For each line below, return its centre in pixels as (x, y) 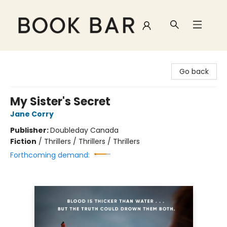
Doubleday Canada (84, 130)
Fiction (23, 141)
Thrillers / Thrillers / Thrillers (92, 141)
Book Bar (23, 60)
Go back (194, 71)
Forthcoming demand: (50, 155)
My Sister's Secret (60, 102)
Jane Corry (32, 114)
